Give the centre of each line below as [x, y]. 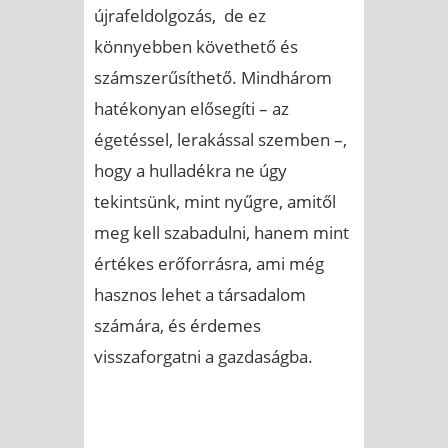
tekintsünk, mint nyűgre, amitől [215, 202]
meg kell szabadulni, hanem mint [221, 233]
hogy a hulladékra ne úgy [190, 171]
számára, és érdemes [177, 326]
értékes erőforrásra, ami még [209, 264]
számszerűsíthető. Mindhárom [213, 78]
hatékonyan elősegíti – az [191, 109]
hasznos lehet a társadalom [200, 295]
